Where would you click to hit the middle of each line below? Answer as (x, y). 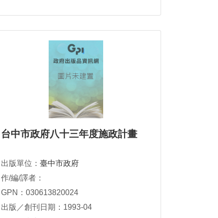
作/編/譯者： (22, 178)
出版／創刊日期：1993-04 (46, 207)
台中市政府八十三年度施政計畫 (69, 134)
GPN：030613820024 (40, 192)
